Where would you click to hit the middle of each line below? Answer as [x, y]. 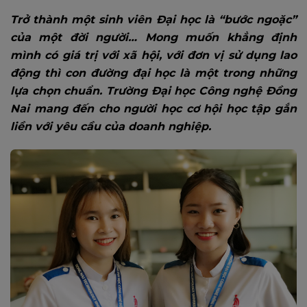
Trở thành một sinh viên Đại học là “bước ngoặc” [153, 19]
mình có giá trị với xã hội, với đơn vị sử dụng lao [153, 55]
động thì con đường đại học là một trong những [153, 73]
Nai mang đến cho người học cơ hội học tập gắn [153, 108]
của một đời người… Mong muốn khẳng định [153, 37]
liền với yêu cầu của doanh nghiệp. [111, 126]
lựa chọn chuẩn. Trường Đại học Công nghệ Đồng [153, 90]
